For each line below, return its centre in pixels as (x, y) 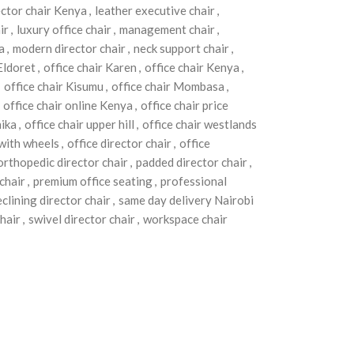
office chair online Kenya (68, 105)
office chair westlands (199, 124)
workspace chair (185, 219)
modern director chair (69, 48)
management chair (167, 29)
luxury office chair (64, 29)
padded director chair (191, 162)
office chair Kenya (192, 67)
